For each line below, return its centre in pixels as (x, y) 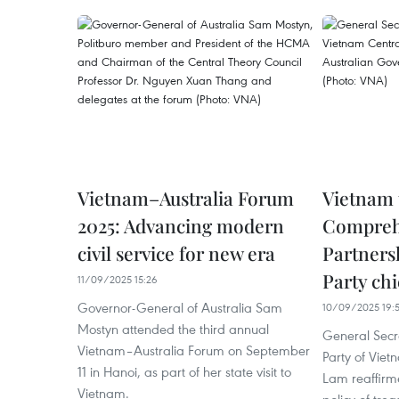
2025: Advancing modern (181, 225)
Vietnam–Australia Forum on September (194, 350)
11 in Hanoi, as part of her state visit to (184, 371)
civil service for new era (176, 253)
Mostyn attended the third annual (173, 329)
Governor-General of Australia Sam (180, 307)
